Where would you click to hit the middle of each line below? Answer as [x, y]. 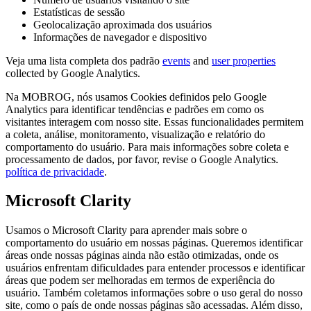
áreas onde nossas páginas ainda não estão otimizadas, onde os [142, 255]
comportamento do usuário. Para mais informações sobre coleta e [147, 146]
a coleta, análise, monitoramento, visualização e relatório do [135, 134]
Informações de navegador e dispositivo [120, 37]
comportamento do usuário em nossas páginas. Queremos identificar [154, 243]
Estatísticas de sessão [79, 12]
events [176, 60]
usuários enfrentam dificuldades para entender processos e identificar [155, 268]
